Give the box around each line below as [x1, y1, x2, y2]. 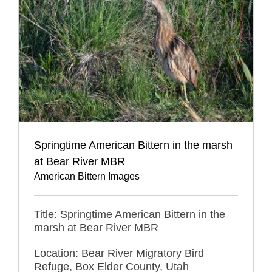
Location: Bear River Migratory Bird [34, 246, 204, 259]
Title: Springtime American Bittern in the [34, 208, 225, 220]
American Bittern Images [34, 171, 140, 182]
